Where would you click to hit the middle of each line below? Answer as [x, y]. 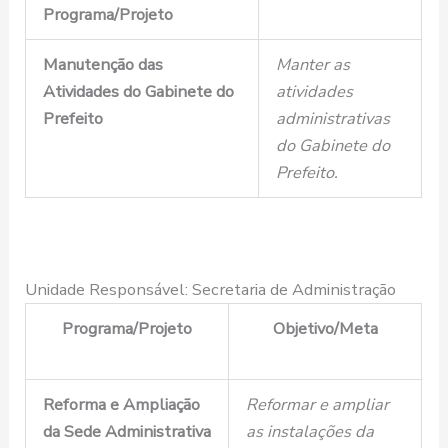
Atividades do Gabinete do [138, 91]
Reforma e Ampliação [121, 404]
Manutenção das [102, 64]
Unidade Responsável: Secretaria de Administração [211, 289]
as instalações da [309, 431]
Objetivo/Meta [325, 328]
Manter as [312, 64]
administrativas [332, 118]
